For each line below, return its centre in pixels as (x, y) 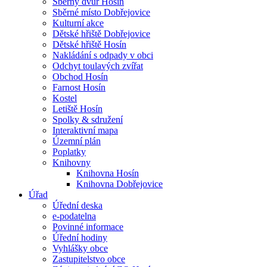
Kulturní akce (78, 23)
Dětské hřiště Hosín (89, 44)
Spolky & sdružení (88, 119)
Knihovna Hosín (108, 173)
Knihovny (72, 162)
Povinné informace (88, 227)
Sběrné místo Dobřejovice (101, 12)
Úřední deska (77, 205)
